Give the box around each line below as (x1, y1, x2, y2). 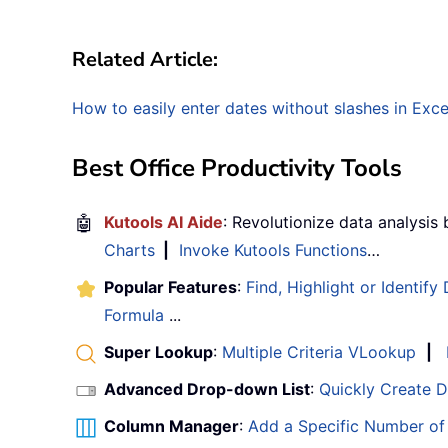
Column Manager (104, 416, 239, 437)
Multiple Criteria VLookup (222, 342, 416, 363)
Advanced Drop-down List (104, 379, 310, 400)
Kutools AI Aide (104, 212, 223, 233)
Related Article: (72, 46, 218, 74)
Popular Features (104, 277, 237, 298)
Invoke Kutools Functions (179, 240, 367, 261)
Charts (104, 240, 155, 261)
